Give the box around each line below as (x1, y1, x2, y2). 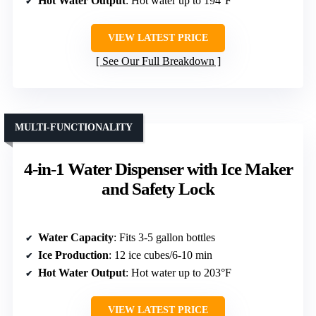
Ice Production (38, 249, 109, 262)
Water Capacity (38, 231, 114, 244)
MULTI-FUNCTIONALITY (15, 122, 133, 133)
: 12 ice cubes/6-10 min (109, 249, 212, 262)
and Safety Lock (102, 179, 214, 199)
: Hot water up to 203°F (126, 267, 231, 279)
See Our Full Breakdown (102, 55, 214, 68)
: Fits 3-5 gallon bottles (114, 231, 215, 244)
